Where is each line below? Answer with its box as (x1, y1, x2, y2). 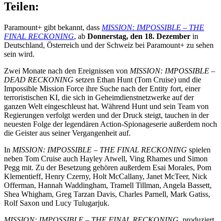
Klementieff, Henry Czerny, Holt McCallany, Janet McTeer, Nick (4, 172, 207, 181)
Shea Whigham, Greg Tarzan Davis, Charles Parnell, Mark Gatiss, (4, 189, 210, 198)
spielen (187, 145, 211, 154)
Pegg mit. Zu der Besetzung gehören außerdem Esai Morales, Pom (4, 163, 211, 172)
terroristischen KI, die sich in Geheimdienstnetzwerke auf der (4, 93, 194, 102)
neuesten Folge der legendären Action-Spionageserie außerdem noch (4, 119, 217, 128)
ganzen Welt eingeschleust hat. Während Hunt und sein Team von (4, 102, 209, 110)
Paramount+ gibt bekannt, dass (4, 23, 102, 32)
